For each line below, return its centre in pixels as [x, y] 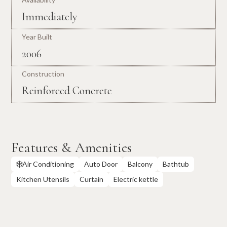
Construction [43, 73]
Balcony [140, 164]
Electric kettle [136, 179]
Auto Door [101, 164]
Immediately [50, 16]
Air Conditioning [48, 164]
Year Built [37, 36]
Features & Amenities [72, 147]
